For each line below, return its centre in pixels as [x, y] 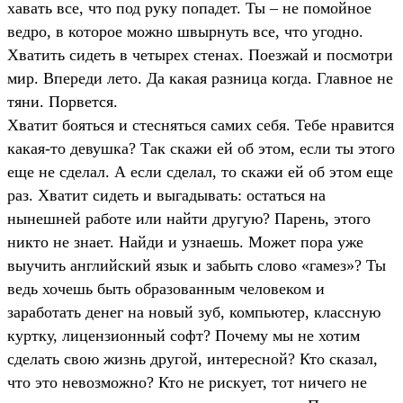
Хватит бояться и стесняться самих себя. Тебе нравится [201, 125]
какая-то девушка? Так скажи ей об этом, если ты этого [201, 148]
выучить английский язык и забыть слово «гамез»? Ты [197, 265]
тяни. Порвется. [63, 101]
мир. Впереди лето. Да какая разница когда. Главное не [200, 78]
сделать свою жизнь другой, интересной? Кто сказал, [193, 358]
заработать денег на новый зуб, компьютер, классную [194, 312]
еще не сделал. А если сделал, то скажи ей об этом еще [200, 171]
